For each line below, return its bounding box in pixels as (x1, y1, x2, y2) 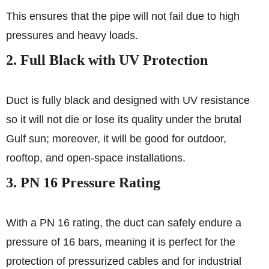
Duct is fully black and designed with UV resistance (6, 94, 250, 106)
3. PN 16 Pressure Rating (6, 175, 160, 190)
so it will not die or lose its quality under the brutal (6, 113, 241, 125)
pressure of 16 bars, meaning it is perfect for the (6, 236, 235, 248)
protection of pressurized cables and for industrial (6, 255, 241, 267)
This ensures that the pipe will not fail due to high (6, 10, 240, 22)
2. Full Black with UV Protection (6, 52, 208, 68)
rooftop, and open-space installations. (6, 152, 186, 164)
